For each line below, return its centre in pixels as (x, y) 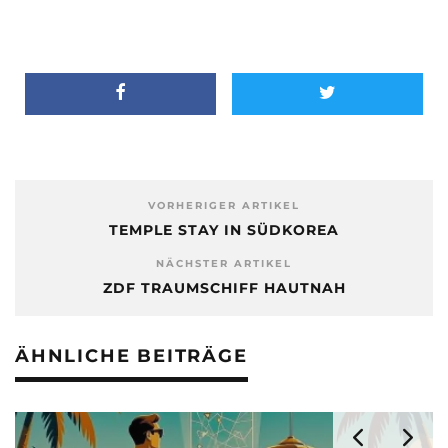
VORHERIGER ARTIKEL (224, 205)
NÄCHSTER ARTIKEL (224, 263)
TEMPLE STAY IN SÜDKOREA (224, 230)
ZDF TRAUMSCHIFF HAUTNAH (224, 288)
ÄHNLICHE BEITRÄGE (131, 356)
